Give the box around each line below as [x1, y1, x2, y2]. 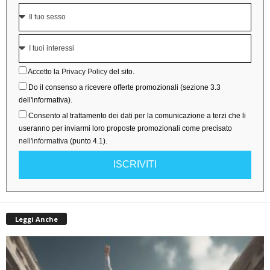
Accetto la [28, 67, 61, 76]
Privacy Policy [61, 67, 107, 76]
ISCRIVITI [113, 159, 157, 170]
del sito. [107, 67, 134, 76]
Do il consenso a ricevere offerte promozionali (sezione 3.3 [28, 83, 221, 92]
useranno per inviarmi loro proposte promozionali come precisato [19, 124, 232, 133]
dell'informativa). [19, 95, 72, 104]
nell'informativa [19, 136, 68, 145]
